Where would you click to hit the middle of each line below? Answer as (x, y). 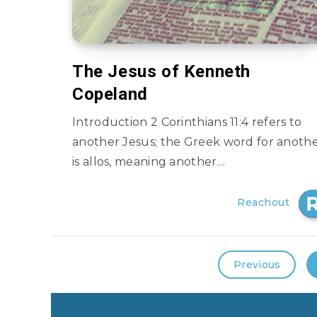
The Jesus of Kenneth (162, 71)
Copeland (110, 94)
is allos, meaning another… (149, 162)
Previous (257, 265)
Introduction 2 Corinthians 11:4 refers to (187, 122)
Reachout (263, 202)
